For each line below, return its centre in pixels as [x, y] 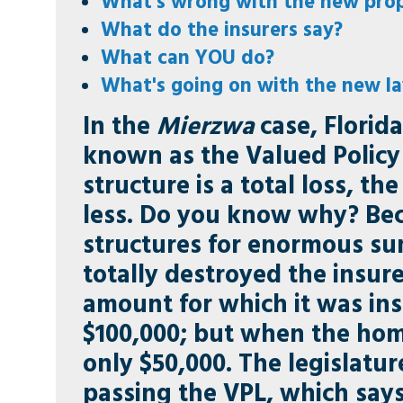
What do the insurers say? [222, 30]
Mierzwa [206, 126]
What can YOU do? [188, 58]
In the [120, 126]
